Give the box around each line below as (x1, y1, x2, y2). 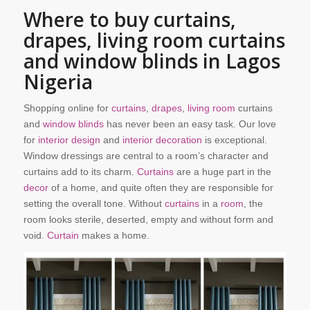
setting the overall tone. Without (23, 197, 165, 209)
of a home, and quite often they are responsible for (48, 181, 273, 193)
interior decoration (122, 134, 202, 145)
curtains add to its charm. (23, 165, 137, 177)
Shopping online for (23, 102, 111, 113)
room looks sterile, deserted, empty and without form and (23, 213, 273, 225)
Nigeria (23, 69, 93, 95)
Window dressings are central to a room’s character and (23, 149, 268, 161)
